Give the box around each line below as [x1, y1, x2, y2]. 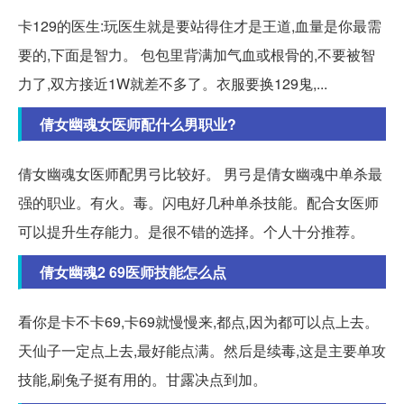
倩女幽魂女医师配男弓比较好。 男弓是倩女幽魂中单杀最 [18, 162, 382, 184]
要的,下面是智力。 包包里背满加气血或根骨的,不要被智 [18, 43, 375, 65]
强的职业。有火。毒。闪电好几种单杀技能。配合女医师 [18, 191, 379, 213]
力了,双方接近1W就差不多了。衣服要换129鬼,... [18, 72, 327, 94]
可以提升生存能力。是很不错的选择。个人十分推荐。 [18, 220, 364, 242]
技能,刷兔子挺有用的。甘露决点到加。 [18, 368, 267, 390]
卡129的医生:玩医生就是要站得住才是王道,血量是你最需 [18, 14, 381, 36]
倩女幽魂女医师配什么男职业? [40, 113, 236, 134]
